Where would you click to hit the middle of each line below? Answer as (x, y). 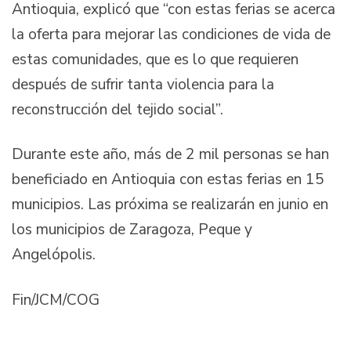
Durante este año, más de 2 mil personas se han (170, 155)
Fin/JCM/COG (56, 300)
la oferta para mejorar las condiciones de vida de (171, 34)
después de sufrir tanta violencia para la (143, 84)
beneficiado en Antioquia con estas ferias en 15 (168, 180)
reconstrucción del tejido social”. (118, 109)
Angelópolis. (56, 255)
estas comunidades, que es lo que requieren (155, 59)
